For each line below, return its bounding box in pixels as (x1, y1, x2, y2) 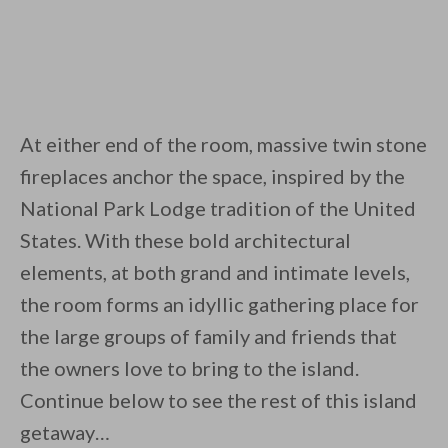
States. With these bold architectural (20, 228, 351, 253)
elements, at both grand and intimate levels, (20, 260, 410, 285)
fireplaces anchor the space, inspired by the (20, 164, 405, 189)
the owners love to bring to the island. (20, 356, 359, 381)
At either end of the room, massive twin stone (20, 132, 427, 157)
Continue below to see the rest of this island (20, 388, 417, 413)
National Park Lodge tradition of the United (20, 196, 416, 221)
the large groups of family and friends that (20, 324, 397, 349)
